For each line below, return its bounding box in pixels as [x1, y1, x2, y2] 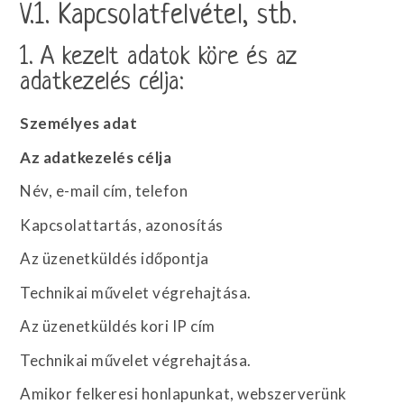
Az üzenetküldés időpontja [20, 249, 209, 268]
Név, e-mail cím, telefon [20, 181, 188, 200]
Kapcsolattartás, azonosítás [20, 215, 224, 234]
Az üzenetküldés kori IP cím [20, 317, 216, 335]
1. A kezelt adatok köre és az [20, 44, 298, 71]
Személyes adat [20, 114, 138, 133]
